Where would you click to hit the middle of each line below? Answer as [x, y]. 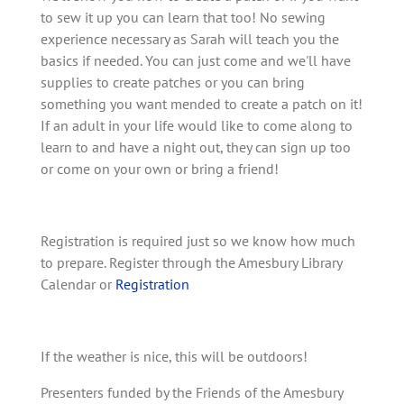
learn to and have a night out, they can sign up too [196, 147]
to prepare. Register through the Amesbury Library [191, 262]
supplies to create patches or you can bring [173, 82]
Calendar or [78, 284]
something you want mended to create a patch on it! [202, 103]
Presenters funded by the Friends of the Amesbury [192, 392]
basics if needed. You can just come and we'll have [196, 60]
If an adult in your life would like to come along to [197, 125]
